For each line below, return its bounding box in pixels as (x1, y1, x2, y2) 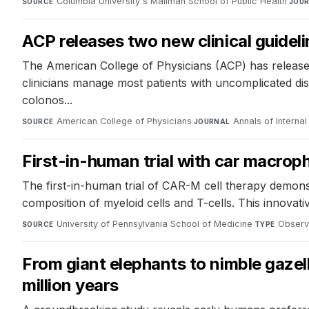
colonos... (22, 93, 72, 108)
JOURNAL (193, 117, 230, 126)
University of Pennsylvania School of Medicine (56, 219, 252, 230)
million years (22, 275, 119, 296)
